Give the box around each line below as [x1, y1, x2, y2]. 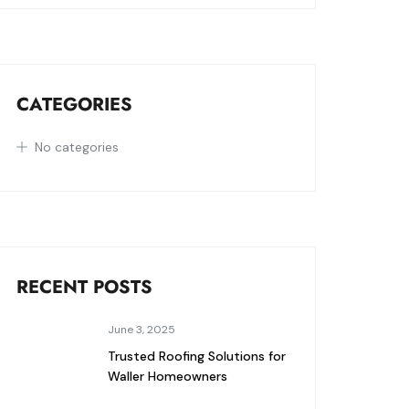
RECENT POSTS [16, 274, 152, 300]
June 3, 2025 [107, 322, 175, 337]
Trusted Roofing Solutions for [107, 348, 286, 364]
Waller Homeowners [107, 368, 227, 384]
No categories [34, 139, 119, 155]
